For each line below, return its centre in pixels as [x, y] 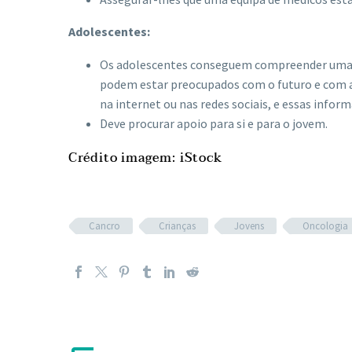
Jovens [249, 226]
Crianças [177, 226]
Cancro [104, 226]
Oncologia [325, 226]
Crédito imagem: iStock [145, 158]
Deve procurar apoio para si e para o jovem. [214, 124]
